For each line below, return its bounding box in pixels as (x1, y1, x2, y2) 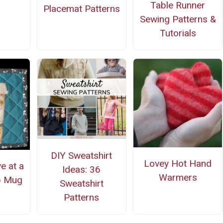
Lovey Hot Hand (144, 157, 212, 169)
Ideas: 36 (62, 163, 101, 175)
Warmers (158, 171, 197, 183)
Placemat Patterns (43, 2, 120, 14)
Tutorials (159, 27, 196, 39)
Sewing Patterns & (139, 13, 216, 25)
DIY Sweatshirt (51, 149, 112, 161)
